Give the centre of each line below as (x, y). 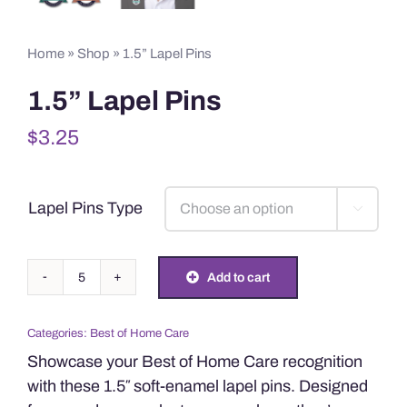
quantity (91, 344)
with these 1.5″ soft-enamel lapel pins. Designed (197, 386)
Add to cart (239, 277)
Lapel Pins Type (85, 208)
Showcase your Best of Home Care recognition (194, 361)
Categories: (58, 333)
